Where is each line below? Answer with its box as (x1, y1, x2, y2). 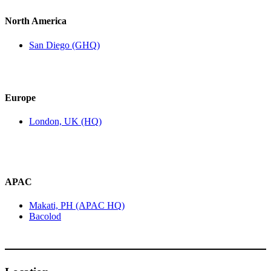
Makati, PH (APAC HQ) (29, 200, 125, 211)
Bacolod (29, 211, 61, 222)
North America (5, 16, 67, 27)
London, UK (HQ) (29, 116, 102, 127)
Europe (5, 92, 36, 103)
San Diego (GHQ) (29, 39, 100, 50)
